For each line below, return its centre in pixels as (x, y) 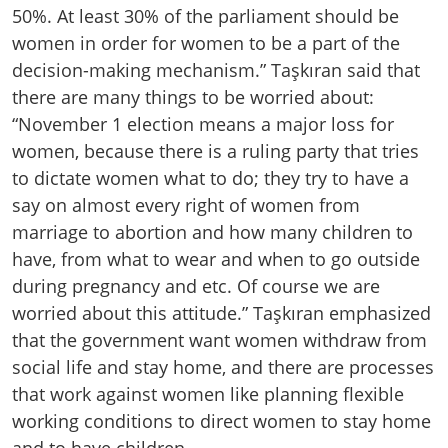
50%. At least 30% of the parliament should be (205, 15)
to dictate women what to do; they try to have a (210, 177)
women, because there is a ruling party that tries (215, 150)
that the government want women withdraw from (219, 339)
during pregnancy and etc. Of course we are (196, 285)
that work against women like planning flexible (208, 393)
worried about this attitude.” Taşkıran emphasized (221, 312)
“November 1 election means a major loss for (203, 123)
